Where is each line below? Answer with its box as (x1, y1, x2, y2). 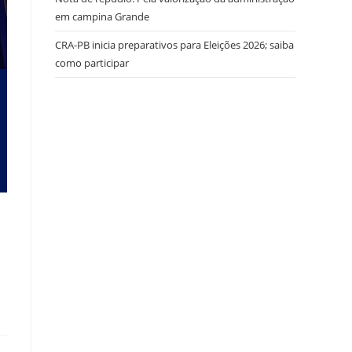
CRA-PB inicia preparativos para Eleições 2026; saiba (55, 38, 294, 52)
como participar (55, 56, 129, 70)
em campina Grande (55, 9, 149, 24)
